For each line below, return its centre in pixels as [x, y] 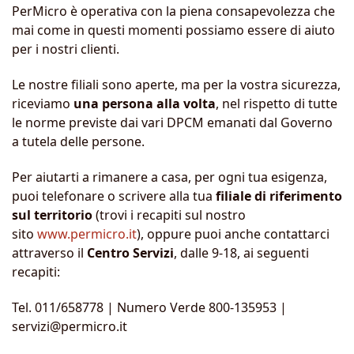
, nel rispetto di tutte [277, 104]
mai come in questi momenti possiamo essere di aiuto [173, 30]
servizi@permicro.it [70, 326]
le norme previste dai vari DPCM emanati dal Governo [172, 123]
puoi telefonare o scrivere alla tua [114, 196]
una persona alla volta [145, 104]
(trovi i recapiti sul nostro [169, 215]
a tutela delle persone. [78, 142]
